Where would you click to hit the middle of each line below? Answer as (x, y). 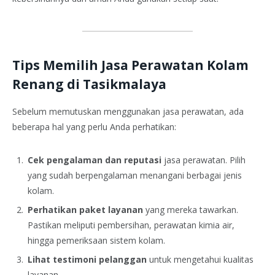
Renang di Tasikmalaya (89, 84)
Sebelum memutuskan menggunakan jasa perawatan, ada (128, 111)
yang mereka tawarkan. (191, 210)
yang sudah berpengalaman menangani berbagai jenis (135, 176)
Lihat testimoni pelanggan (87, 260)
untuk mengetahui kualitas (200, 260)
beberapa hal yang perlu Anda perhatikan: (94, 126)
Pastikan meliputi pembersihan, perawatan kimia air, (131, 225)
